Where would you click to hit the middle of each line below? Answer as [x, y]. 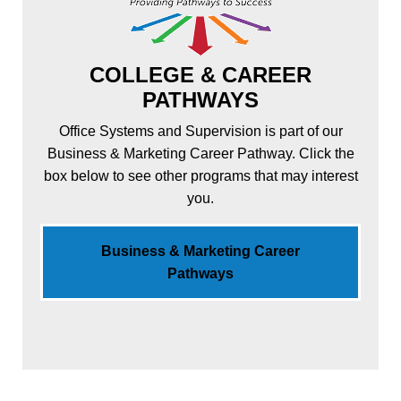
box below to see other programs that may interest [200, 175]
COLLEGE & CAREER [200, 74]
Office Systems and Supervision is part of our [200, 131]
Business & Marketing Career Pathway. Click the [200, 153]
